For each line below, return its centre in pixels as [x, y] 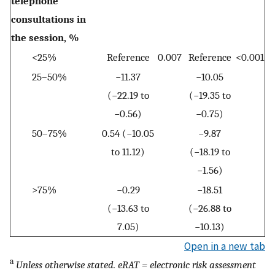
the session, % [45, 37]
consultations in [48, 19]
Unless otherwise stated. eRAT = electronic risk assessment [136, 264]
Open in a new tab [225, 246]
